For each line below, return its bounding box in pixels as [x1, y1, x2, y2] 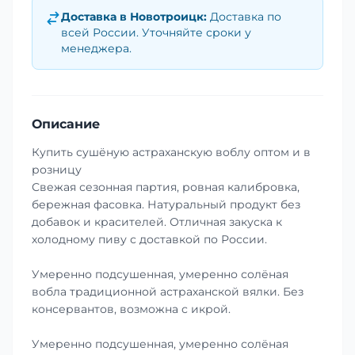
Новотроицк [130, 9, 204, 24]
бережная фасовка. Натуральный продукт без [32, 197, 300, 212]
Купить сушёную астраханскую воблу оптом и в [32, 144, 311, 159]
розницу [32, 162, 82, 177]
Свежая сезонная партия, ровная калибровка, [32, 179, 300, 194]
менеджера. [61, 40, 132, 55]
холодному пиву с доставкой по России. [32, 231, 267, 246]
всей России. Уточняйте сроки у [61, 25, 251, 40]
